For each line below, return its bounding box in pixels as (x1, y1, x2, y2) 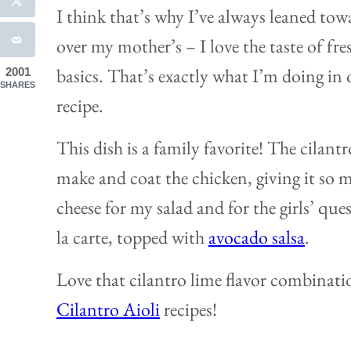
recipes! (160, 297, 217, 322)
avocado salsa (208, 225, 305, 250)
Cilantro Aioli (56, 297, 160, 322)
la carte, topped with (56, 225, 208, 250)
